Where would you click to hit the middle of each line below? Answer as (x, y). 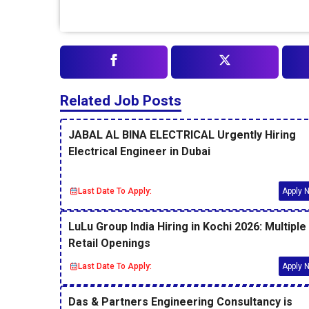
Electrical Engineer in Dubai (139, 151)
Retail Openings (109, 243)
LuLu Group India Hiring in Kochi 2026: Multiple (187, 226)
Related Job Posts (121, 100)
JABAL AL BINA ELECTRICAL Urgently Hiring (182, 134)
